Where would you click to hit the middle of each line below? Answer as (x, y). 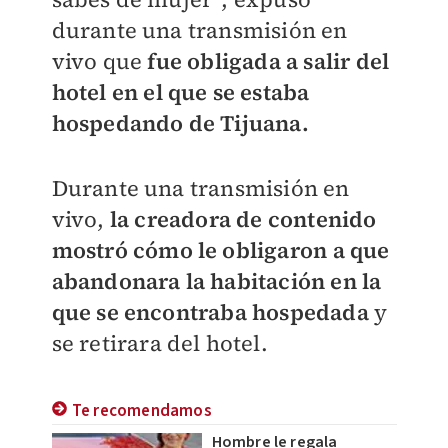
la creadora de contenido (243, 219)
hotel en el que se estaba (180, 92)
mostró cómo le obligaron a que (220, 250)
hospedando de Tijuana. (180, 123)
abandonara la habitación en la (216, 281)
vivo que (97, 61)
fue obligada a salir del (266, 61)
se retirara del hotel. (159, 343)
